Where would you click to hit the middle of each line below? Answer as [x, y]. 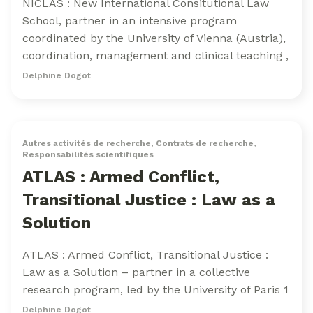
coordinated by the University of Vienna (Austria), [154, 38]
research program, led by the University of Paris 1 [155, 290]
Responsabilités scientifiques [88, 154]
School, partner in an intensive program [130, 21]
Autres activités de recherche [87, 143]
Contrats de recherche [205, 143]
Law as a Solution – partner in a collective [136, 272]
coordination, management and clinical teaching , [155, 56]
